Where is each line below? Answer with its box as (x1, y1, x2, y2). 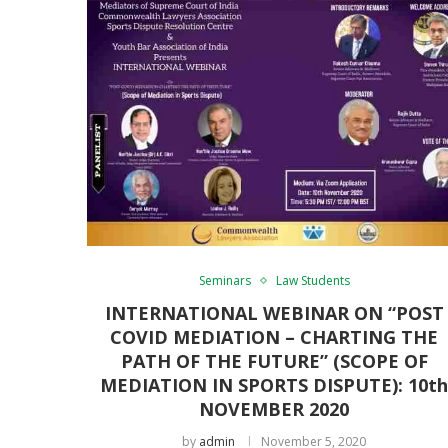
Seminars (198, 271, 251, 289)
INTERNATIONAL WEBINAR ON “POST (104, 300, 444, 325)
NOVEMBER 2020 (199, 396, 350, 421)
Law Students (275, 271, 350, 289)
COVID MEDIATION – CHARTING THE (110, 324, 439, 349)
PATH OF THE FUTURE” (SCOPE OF (120, 348, 428, 373)
